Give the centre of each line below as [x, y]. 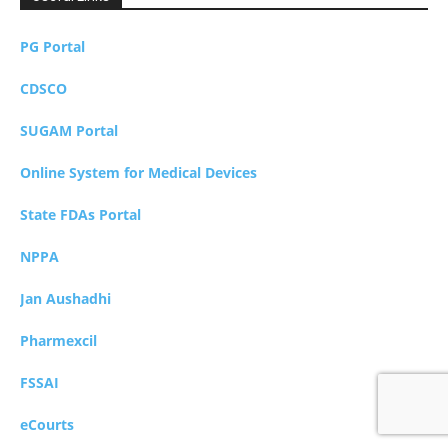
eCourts [47, 424]
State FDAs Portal [80, 214]
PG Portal [52, 46]
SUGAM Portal [69, 130]
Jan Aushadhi [65, 298]
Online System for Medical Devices [138, 172]
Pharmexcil [58, 340]
